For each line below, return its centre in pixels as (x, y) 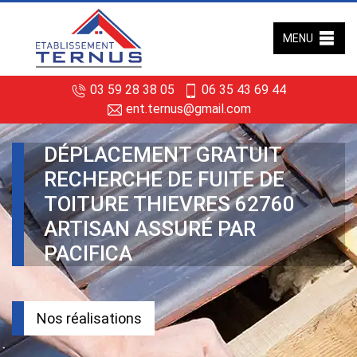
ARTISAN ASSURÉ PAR (150, 229)
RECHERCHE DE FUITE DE (164, 179)
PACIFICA (88, 253)
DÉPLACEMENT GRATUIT (163, 155)
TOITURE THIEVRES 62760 (169, 204)
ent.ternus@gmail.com (186, 109)
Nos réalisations (89, 318)
